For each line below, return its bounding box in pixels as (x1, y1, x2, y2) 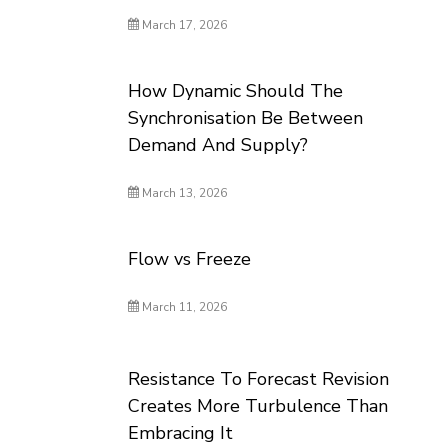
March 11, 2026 (139, 299, 228, 315)
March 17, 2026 (139, 17, 228, 33)
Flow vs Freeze (128, 247, 252, 271)
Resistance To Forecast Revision (128, 367, 390, 391)
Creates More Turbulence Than (128, 394, 389, 418)
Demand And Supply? (128, 133, 309, 157)
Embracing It (128, 421, 234, 445)
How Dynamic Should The (128, 79, 344, 103)
